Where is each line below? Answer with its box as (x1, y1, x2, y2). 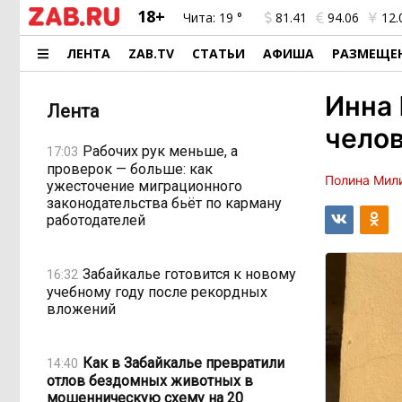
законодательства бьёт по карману (47, 195, 282, 212)
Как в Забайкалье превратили (83, 354, 284, 371)
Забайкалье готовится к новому (83, 265, 296, 283)
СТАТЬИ (192, 45, 246, 62)
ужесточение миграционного (47, 178, 242, 195)
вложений (47, 301, 116, 318)
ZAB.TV (128, 45, 175, 62)
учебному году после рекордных (47, 284, 267, 301)
